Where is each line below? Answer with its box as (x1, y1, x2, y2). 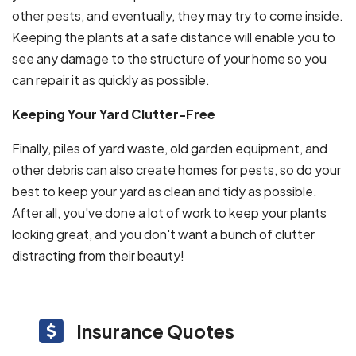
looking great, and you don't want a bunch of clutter (12, 225, 315, 242)
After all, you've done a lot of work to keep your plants (12, 203, 327, 221)
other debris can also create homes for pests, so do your (12, 161, 341, 178)
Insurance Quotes (76, 319, 234, 342)
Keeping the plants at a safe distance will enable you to (12, 28, 335, 45)
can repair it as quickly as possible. (12, 71, 210, 88)
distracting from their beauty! (12, 246, 184, 264)
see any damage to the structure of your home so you (12, 49, 327, 67)
